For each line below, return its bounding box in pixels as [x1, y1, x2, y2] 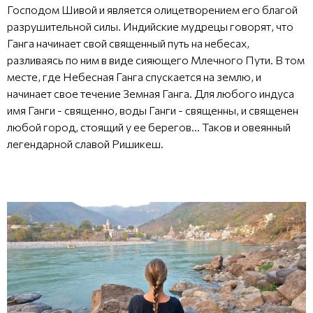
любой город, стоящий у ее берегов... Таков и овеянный [7, 119, 291, 133]
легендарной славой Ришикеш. [7, 136, 163, 150]
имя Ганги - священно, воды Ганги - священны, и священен [7, 103, 298, 117]
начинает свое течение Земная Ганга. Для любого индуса [7, 86, 294, 100]
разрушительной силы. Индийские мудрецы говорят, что [7, 19, 293, 33]
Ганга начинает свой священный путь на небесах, [7, 36, 249, 50]
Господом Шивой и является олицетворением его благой [7, 2, 298, 16]
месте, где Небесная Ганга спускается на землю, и [7, 69, 261, 83]
